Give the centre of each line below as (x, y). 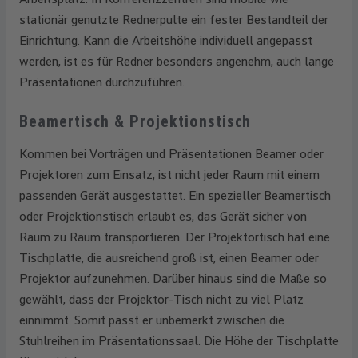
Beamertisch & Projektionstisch (135, 121)
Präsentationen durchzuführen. (102, 82)
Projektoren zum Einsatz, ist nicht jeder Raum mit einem (169, 175)
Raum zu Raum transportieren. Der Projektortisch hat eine (175, 237)
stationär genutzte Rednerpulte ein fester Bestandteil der (174, 20)
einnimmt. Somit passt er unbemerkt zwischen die (152, 320)
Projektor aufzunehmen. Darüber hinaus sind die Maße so (173, 278)
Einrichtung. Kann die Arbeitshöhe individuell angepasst (166, 40)
